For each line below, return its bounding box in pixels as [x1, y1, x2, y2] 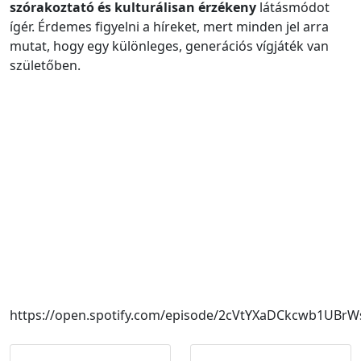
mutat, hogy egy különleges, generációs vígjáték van [10, 36, 329, 55]
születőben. [10, 56, 81, 74]
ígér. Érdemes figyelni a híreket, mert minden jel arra [10, 17, 329, 35]
